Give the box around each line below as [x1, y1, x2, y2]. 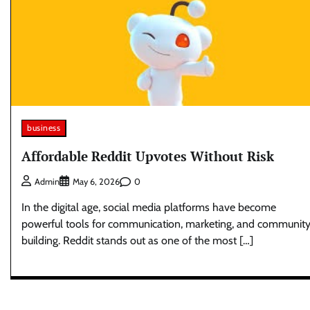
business [27, 122, 60, 133]
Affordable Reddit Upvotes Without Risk [21, 147, 274, 165]
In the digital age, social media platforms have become [21, 201, 276, 215]
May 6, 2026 [73, 176, 120, 188]
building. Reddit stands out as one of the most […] [21, 234, 253, 248]
